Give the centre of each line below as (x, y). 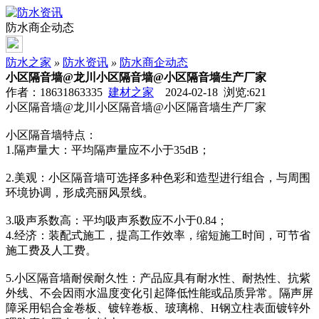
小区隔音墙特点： (51, 135)
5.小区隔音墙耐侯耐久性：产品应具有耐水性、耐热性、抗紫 (158, 278)
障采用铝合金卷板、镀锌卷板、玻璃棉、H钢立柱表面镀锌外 (158, 308)
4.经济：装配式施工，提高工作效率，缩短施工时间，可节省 (158, 235)
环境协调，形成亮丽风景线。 (80, 193)
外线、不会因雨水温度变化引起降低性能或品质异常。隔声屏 (159, 293)
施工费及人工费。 (51, 250)
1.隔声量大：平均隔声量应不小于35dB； (108, 150)
